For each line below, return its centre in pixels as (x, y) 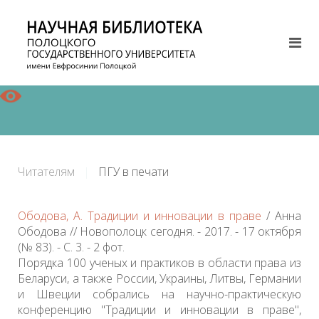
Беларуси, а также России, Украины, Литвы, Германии (159, 278)
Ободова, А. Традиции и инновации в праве (140, 216)
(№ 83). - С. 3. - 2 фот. (71, 247)
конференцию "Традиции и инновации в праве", (159, 310)
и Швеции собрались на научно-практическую (159, 294)
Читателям (46, 172)
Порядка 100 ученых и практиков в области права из (159, 263)
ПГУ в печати (134, 172)
